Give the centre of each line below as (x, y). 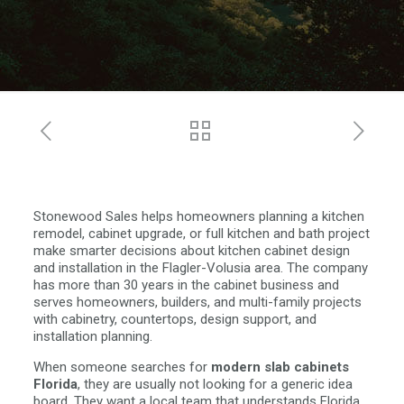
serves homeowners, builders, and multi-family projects (197, 302)
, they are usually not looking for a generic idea (215, 384)
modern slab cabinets (280, 367)
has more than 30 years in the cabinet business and (186, 285)
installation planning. (92, 336)
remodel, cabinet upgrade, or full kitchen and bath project (201, 234)
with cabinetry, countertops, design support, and (174, 319)
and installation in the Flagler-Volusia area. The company (200, 268)
